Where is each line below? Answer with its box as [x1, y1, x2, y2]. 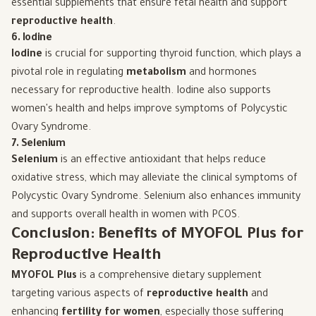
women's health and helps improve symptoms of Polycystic [11, 104, 288, 116]
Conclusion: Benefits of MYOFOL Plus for [11, 227, 304, 244]
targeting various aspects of [11, 289, 147, 300]
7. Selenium [11, 139, 66, 150]
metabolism [126, 68, 186, 79]
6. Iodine [11, 33, 52, 44]
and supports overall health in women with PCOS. [11, 210, 240, 221]
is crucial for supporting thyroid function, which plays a [42, 49, 301, 61]
